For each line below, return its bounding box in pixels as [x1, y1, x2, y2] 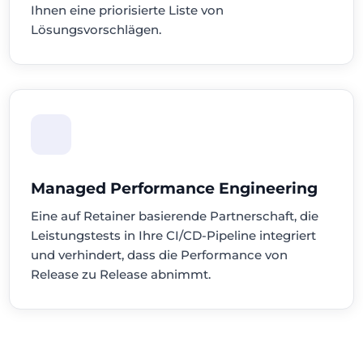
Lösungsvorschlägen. [31, 22, 162, 37]
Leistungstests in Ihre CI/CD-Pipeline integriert [31, 228, 317, 243]
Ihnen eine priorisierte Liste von [31, 2, 224, 18]
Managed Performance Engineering [31, 179, 318, 198]
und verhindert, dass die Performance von [31, 247, 288, 263]
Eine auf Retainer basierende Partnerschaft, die [31, 208, 319, 224]
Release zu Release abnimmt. [31, 267, 211, 282]
